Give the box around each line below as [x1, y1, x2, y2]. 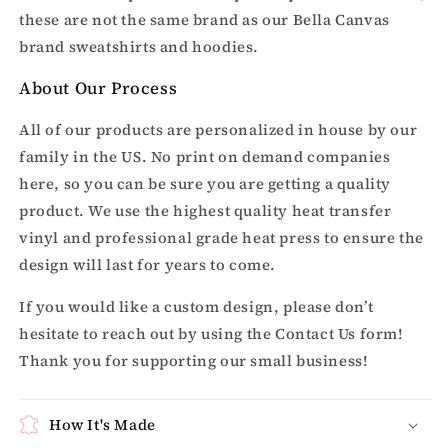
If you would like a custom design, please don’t [19, 296, 374, 318]
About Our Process [19, 76, 182, 101]
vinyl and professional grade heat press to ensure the [19, 227, 424, 249]
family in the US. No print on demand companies [19, 146, 391, 168]
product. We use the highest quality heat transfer [19, 200, 392, 222]
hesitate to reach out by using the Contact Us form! [19, 323, 404, 345]
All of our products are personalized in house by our [19, 119, 418, 141]
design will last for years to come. [19, 254, 277, 276]
